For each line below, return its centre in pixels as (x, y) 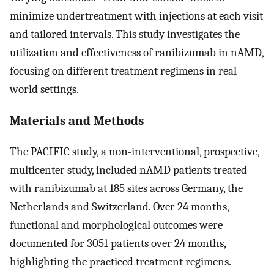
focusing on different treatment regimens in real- (125, 71)
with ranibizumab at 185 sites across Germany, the (126, 189)
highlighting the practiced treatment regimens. (120, 262)
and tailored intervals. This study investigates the (125, 34)
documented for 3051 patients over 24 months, (118, 244)
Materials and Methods (77, 121)
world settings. (44, 89)
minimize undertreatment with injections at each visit (136, 16)
